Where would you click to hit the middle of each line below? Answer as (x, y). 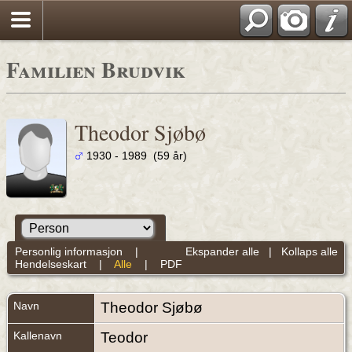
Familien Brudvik (96, 70)
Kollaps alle (310, 252)
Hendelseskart (50, 264)
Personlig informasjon (68, 252)
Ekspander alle (222, 252)
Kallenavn (38, 336)
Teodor (126, 338)
